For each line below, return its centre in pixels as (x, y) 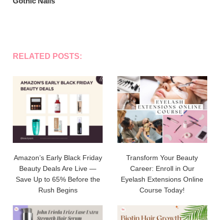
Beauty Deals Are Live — (58, 169)
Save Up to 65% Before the (58, 179)
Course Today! (162, 190)
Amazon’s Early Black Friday (58, 158)
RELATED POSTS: (48, 56)
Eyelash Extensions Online (162, 179)
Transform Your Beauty (162, 158)
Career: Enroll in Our (162, 169)
